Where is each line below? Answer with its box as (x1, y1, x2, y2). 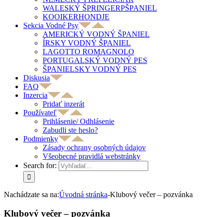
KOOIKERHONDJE (43, 13, 109, 21)
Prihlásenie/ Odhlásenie (43, 117, 114, 125)
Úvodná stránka (59, 190, 108, 199)
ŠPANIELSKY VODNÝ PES (43, 65, 137, 73)
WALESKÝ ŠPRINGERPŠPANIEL (43, 4, 157, 12)
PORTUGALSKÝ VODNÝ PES (43, 56, 147, 64)
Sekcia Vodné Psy (23, 21, 78, 30)
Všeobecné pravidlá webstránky (43, 152, 140, 160)
